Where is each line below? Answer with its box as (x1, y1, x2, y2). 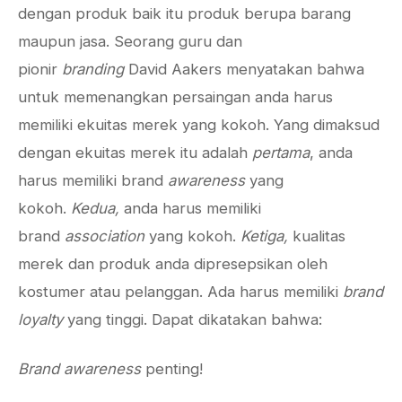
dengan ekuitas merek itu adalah (18, 144, 252, 162)
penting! (145, 360, 203, 378)
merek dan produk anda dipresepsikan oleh (18, 255, 328, 273)
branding (62, 60, 124, 78)
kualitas (293, 227, 345, 245)
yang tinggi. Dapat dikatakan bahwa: (63, 310, 322, 328)
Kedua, (71, 199, 124, 217)
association (65, 227, 149, 245)
